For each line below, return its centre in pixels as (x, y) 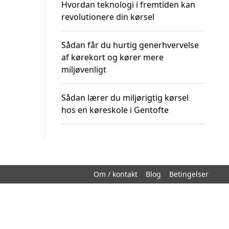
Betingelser (189, 174)
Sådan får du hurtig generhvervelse (130, 45)
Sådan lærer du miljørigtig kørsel (125, 98)
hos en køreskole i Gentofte (115, 110)
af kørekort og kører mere (112, 57)
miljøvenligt (84, 70)
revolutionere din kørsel (108, 17)
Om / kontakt (116, 174)
